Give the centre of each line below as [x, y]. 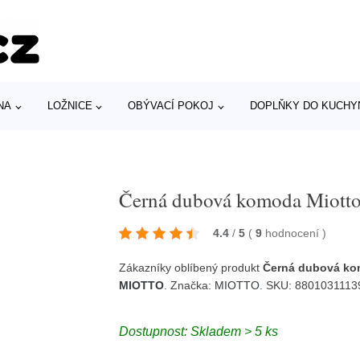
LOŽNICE [70, 106]
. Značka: [190, 285]
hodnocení [294, 233]
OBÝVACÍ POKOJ [171, 106]
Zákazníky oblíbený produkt [191, 268]
